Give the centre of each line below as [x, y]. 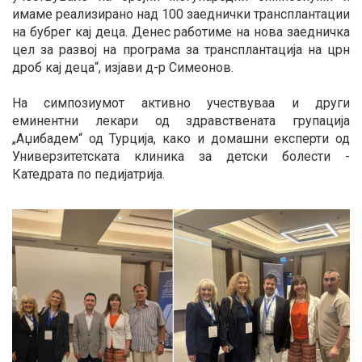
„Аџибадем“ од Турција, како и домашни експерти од [181, 139]
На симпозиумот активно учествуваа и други [181, 103]
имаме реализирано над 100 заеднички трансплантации [181, 15]
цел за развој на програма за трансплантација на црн [181, 50]
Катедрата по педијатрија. [88, 175]
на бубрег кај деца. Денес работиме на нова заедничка [181, 32]
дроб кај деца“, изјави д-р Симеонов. [123, 68]
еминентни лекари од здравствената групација [181, 121]
